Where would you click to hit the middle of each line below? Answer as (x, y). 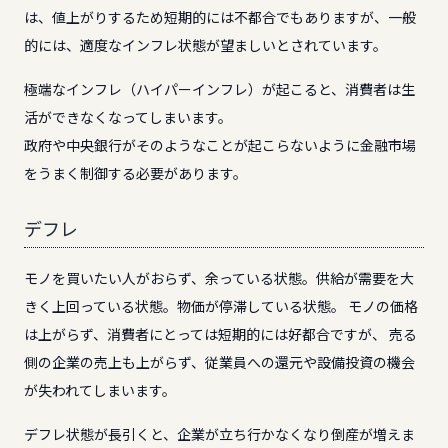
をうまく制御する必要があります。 (135, 173)
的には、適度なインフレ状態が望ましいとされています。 (205, 45)
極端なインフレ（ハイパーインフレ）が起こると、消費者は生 (219, 89)
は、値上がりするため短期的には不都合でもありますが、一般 (220, 17)
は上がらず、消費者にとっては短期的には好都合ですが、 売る (220, 334)
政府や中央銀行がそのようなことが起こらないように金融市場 (220, 145)
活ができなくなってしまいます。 (128, 117)
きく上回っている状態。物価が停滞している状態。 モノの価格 (221, 306)
